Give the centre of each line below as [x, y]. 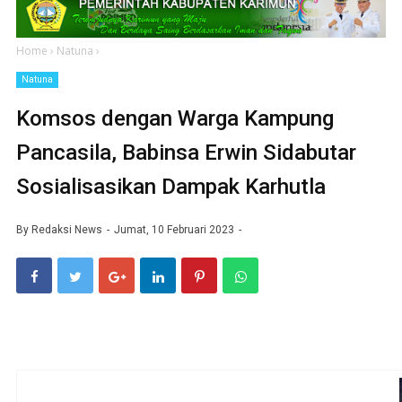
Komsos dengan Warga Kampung [175, 118]
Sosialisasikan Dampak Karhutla [171, 186]
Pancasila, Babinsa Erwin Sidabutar [186, 152]
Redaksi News [67, 229]
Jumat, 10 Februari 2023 [175, 229]
